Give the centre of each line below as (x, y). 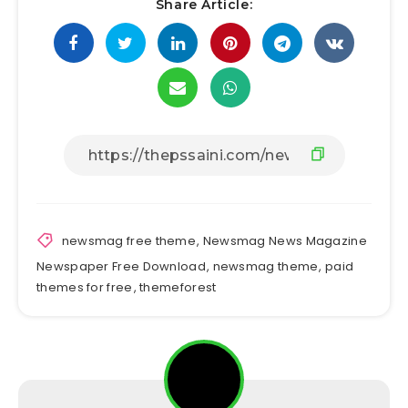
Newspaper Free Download (121, 267)
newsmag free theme (129, 240)
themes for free (85, 288)
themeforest (178, 288)
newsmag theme (265, 267)
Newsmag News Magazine (285, 240)
